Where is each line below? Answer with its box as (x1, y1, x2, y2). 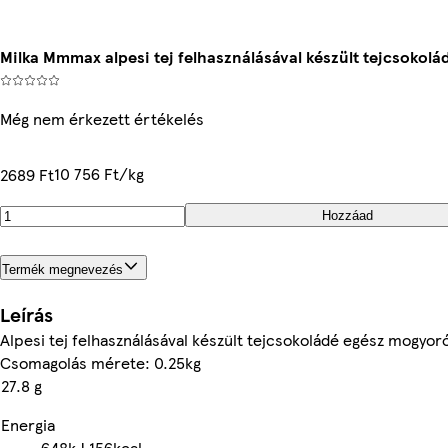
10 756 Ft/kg (54, 162, 144, 185)
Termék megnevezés (2, 261, 123, 277)
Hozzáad (322, 207, 374, 223)
